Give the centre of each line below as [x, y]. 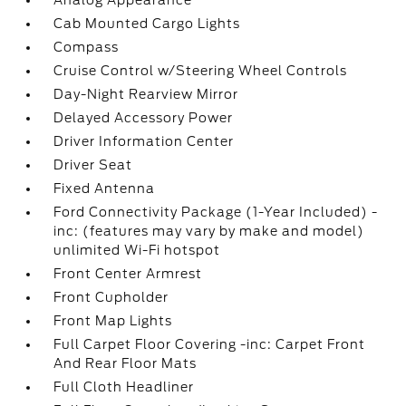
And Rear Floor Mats [126, 363]
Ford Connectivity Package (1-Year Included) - [216, 212]
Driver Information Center [144, 141]
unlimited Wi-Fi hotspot [137, 250]
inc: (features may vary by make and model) [209, 231]
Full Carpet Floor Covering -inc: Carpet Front [210, 344]
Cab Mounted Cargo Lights [147, 23]
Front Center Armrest [128, 273]
